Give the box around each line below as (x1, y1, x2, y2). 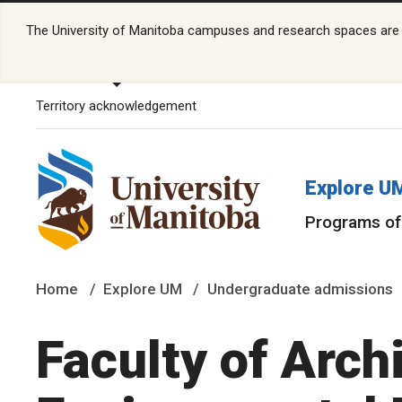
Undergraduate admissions (206, 279, 393, 298)
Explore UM (102, 279, 182, 298)
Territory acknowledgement (36, 97, 197, 114)
